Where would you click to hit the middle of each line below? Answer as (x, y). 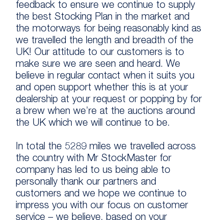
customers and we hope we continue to (101, 194)
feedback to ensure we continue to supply (105, 6)
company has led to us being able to (93, 171)
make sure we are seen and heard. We (98, 65)
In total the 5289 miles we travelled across (106, 147)
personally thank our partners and (86, 183)
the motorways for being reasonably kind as (109, 29)
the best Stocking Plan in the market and (103, 18)
